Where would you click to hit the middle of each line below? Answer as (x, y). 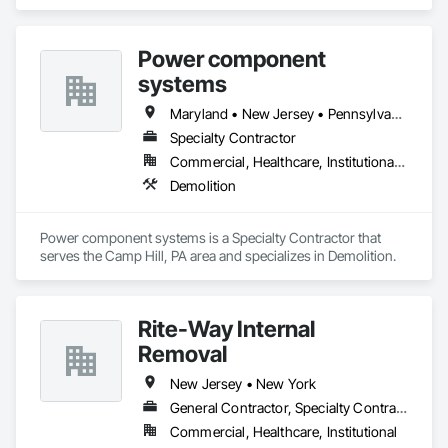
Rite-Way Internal (226, 328)
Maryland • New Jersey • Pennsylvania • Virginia (396, 113)
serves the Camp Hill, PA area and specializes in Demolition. (218, 255)
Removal (182, 353)
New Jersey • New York (243, 383)
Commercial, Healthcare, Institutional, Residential (400, 161)
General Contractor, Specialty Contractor (402, 407)
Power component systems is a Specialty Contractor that (210, 237)
